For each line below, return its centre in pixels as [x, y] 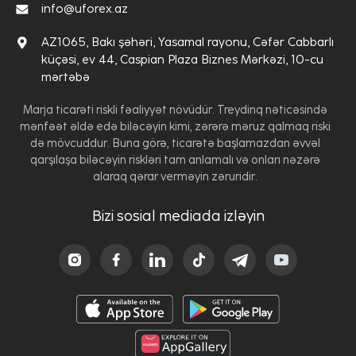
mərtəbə [66, 77]
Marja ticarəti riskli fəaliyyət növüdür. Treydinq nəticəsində [175, 110]
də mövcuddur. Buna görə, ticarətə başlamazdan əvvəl [175, 143]
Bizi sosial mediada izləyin [178, 216]
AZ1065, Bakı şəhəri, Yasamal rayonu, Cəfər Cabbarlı [188, 42]
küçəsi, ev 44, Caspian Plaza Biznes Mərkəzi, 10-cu [182, 59]
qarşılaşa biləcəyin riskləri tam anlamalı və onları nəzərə [175, 160]
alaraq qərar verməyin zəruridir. [175, 176]
